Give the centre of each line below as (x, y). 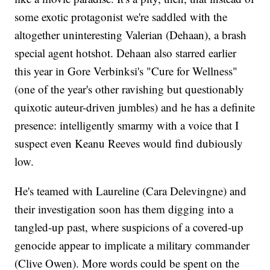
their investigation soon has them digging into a (124, 209)
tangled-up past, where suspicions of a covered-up (129, 227)
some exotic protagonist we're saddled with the (121, 17)
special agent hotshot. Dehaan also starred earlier (126, 53)
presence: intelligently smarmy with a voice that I (127, 125)
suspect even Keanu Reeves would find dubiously (129, 143)
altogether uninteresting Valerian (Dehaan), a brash (131, 35)
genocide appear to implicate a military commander (132, 245)
